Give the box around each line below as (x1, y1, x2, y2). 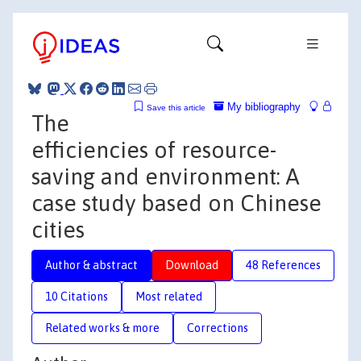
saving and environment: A (31, 163, 300, 189)
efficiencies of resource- (31, 136, 276, 163)
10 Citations (45, 289, 108, 303)
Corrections (187, 321, 248, 334)
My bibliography (224, 100, 301, 113)
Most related (135, 289, 202, 303)
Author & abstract (45, 258, 138, 272)
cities (31, 216, 85, 243)
